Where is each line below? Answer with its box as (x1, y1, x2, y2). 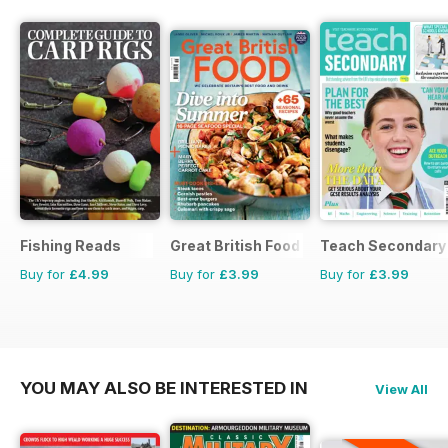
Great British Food (170, 237, 300, 255)
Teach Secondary (320, 237, 446, 255)
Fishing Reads (20, 237, 121, 255)
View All (375, 381, 428, 398)
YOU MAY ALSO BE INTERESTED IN (20, 378, 308, 399)
